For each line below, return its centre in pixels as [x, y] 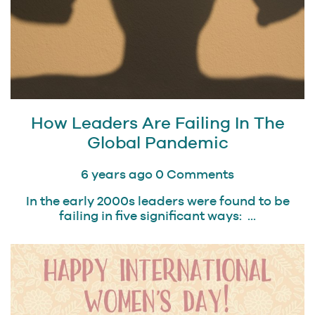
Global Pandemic [157, 143]
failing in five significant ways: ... [157, 216]
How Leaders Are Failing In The [157, 123]
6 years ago [117, 174]
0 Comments [195, 174]
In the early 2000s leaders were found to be [157, 201]
